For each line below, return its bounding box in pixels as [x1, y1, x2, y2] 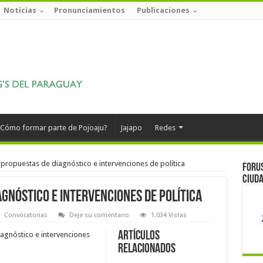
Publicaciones [136, 6, 190, 15]
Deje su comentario [69, 211, 129, 219]
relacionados [117, 242, 176, 256]
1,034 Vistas [150, 211, 187, 219]
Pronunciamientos [53, 6, 125, 15]
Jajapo [120, 123, 142, 132]
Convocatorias [4, 211, 48, 219]
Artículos [117, 230, 160, 243]
